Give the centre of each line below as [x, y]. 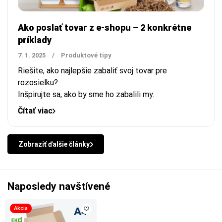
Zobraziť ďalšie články [54, 144]
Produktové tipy [86, 55]
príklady [35, 40]
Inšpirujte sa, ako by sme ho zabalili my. [86, 95]
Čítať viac [35, 111]
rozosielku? [38, 83]
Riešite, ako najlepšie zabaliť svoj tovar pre [92, 71]
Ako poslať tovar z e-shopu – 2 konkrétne [105, 28]
